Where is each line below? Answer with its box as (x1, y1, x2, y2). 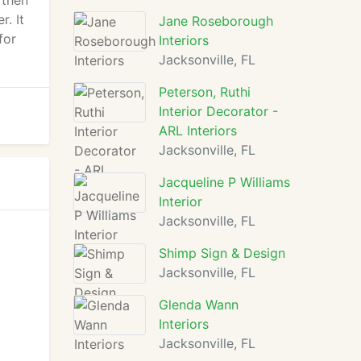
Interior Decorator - (159, 103, 278, 119)
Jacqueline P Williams (159, 174, 290, 190)
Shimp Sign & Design (159, 245, 285, 261)
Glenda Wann (159, 297, 239, 313)
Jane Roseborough (159, 13, 273, 29)
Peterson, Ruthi (159, 84, 251, 100)
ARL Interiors (159, 122, 237, 139)
